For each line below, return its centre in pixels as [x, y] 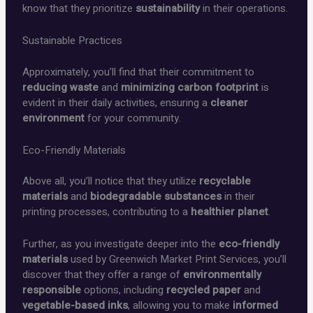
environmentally [223, 275]
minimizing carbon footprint [190, 87]
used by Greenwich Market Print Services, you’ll [177, 260]
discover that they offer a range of [103, 275]
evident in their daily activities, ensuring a [117, 102]
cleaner [230, 102]
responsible [52, 290]
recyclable [225, 181]
